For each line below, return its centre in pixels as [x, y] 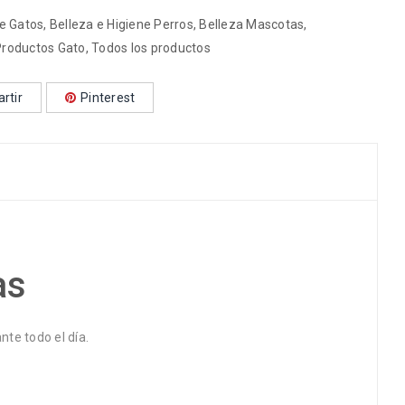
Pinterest [108, 97]
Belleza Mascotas [252, 24]
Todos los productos [151, 47]
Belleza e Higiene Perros [121, 24]
